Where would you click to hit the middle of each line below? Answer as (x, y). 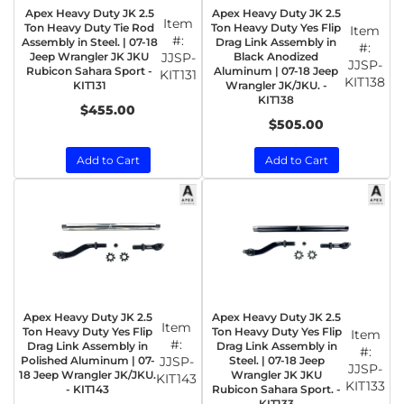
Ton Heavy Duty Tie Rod (89, 28)
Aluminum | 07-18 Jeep (276, 71)
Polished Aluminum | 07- (87, 360)
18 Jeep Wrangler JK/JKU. (87, 375)
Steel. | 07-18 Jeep (276, 360)
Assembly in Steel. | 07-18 (89, 42)
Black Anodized (276, 56)
